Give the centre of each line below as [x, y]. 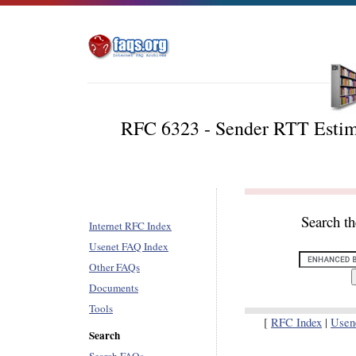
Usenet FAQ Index [129, 246]
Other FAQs [114, 267]
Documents [114, 288]
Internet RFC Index [130, 226]
